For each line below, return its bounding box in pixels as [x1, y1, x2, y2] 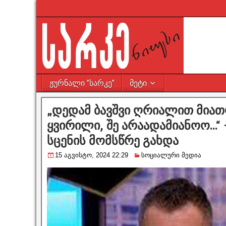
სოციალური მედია [141, 151, 201, 159]
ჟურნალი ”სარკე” [49, 78, 115, 88]
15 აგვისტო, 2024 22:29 [55, 151, 128, 159]
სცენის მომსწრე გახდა [47, 134, 179, 148]
